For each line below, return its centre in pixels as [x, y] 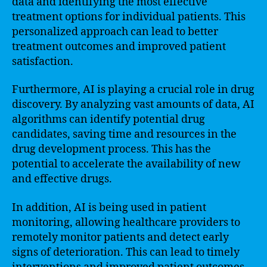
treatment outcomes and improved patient [119, 46]
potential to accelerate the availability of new [126, 164]
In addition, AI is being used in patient [109, 207]
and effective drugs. [62, 179]
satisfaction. [43, 61]
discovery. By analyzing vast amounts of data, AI [133, 105]
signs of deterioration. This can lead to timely [126, 252]
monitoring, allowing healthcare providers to [126, 222]
